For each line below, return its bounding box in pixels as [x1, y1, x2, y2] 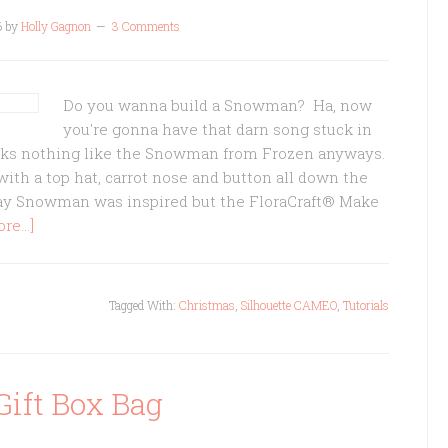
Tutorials [343, 297, 389, 313]
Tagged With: [109, 297, 179, 313]
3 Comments [111, 18, 180, 34]
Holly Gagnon [20, 18, 91, 34]
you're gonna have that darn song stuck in [63, 119, 372, 139]
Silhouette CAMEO [241, 297, 337, 313]
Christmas [179, 297, 235, 313]
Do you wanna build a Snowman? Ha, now [63, 95, 372, 115]
